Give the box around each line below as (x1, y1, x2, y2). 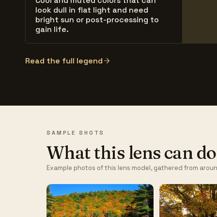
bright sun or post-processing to (35, 14, 159, 25)
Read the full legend (25, 55, 103, 66)
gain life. (35, 24, 69, 34)
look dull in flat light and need (35, 4, 148, 15)
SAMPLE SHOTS (46, 129, 105, 137)
